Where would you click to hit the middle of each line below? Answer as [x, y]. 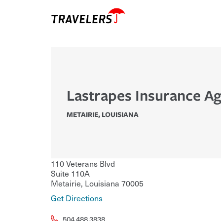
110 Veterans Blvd [83, 164]
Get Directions [77, 198]
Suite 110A [70, 173]
